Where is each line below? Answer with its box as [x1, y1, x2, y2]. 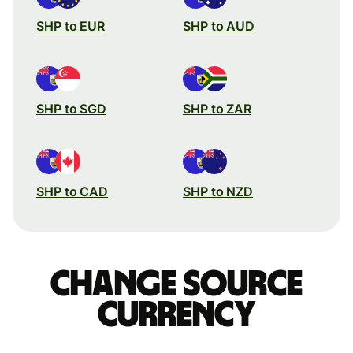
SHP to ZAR [183, 100, 252, 117]
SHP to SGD [36, 100, 107, 117]
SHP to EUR [36, 17, 106, 34]
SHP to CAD [36, 183, 109, 199]
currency [97, 296, 256, 333]
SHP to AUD [183, 17, 255, 34]
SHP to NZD [183, 183, 254, 199]
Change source [50, 266, 303, 303]
